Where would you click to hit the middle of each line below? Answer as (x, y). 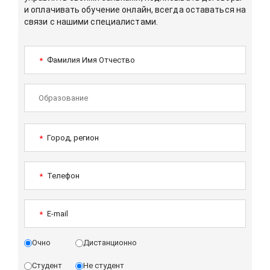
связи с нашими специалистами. (91, 22)
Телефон (62, 175)
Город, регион (72, 137)
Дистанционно (110, 243)
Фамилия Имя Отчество (90, 60)
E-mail (57, 213)
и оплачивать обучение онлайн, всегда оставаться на (135, 10)
